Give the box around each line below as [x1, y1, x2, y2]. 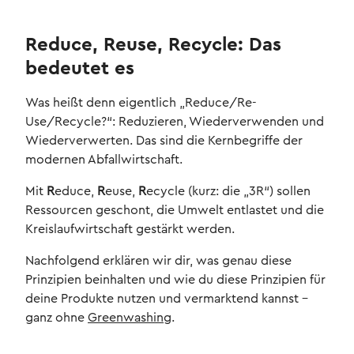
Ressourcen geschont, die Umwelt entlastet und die [25, 204, 324, 217]
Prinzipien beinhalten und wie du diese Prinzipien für [25, 273, 326, 287]
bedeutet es [25, 59, 134, 79]
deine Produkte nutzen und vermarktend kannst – [25, 292, 308, 306]
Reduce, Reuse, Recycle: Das [25, 36, 281, 55]
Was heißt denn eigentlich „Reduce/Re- [25, 96, 257, 110]
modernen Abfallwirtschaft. [25, 153, 183, 167]
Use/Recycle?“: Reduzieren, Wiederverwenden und [25, 115, 324, 129]
